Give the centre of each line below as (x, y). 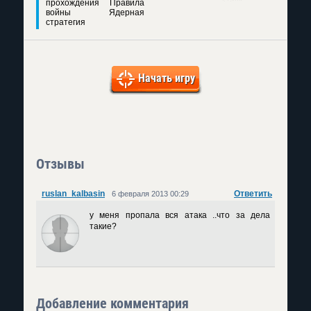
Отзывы (60, 164)
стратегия (66, 22)
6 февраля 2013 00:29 (150, 194)
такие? (103, 226)
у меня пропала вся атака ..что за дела (180, 215)
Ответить (253, 194)
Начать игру (167, 78)
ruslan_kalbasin (73, 194)
